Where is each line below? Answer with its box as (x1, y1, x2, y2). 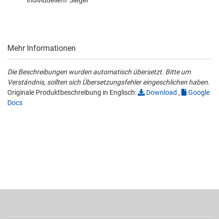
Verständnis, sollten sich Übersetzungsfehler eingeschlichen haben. (7, 78, 210, 86)
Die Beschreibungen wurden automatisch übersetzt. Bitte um (7, 68, 191, 76)
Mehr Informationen (7, 44, 76, 53)
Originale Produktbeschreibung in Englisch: (7, 88, 138, 96)
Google (187, 88, 210, 96)
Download (145, 88, 177, 96)
